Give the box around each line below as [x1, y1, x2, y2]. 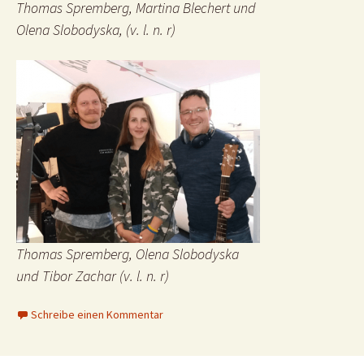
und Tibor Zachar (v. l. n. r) [16, 266, 169, 285]
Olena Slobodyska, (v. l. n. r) [16, 20, 175, 39]
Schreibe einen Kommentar [31, 307, 163, 322]
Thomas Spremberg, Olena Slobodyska [16, 245, 239, 263]
